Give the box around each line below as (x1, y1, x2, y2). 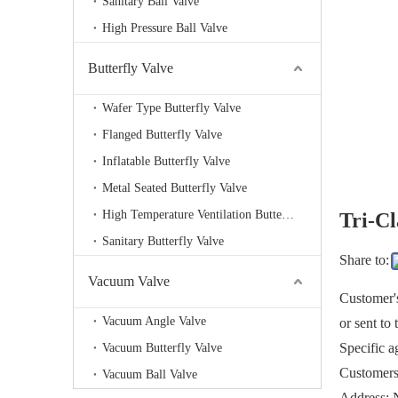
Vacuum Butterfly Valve (102, 341, 222, 354)
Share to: (339, 252, 389, 267)
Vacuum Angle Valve (102, 314, 206, 328)
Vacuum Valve (88, 274, 170, 289)
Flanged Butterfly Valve (102, 128, 222, 141)
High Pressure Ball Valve (102, 21, 227, 35)
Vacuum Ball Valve (102, 368, 197, 381)
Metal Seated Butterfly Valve (102, 181, 247, 195)
